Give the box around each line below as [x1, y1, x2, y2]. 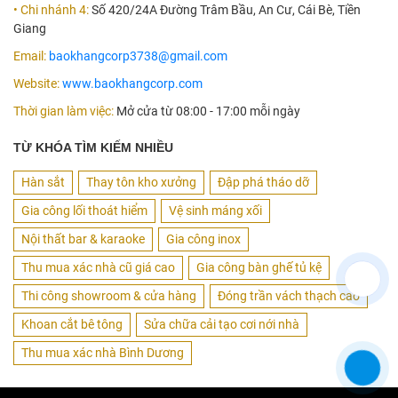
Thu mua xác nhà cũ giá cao [21, 260, 175, 275]
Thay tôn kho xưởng [86, 175, 196, 190]
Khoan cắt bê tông [21, 317, 123, 332]
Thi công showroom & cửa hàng [21, 289, 196, 304]
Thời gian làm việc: [13, 104, 114, 119]
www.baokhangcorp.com [62, 76, 203, 92]
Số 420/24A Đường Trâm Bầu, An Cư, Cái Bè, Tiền [89, 3, 361, 18]
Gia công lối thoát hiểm [21, 203, 147, 219]
